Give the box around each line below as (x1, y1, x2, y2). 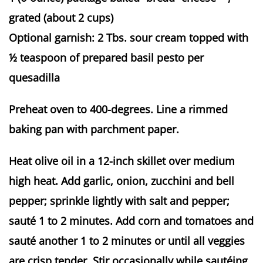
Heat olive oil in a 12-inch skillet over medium (9, 154, 235, 168)
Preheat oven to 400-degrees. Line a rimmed (9, 102, 228, 116)
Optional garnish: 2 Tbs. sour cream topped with (9, 31, 248, 45)
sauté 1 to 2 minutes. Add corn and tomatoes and (9, 214, 254, 228)
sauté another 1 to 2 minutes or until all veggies (9, 234, 245, 248)
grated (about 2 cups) (9, 11, 113, 25)
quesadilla (9, 70, 60, 85)
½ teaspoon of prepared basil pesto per (9, 50, 204, 65)
